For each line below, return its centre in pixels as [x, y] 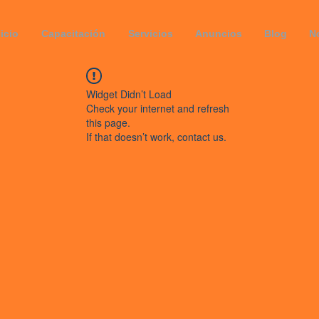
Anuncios [218, 33]
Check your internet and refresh [158, 108]
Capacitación [73, 33]
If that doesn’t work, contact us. [156, 137]
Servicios [150, 33]
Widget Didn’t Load [129, 94]
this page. [108, 122]
